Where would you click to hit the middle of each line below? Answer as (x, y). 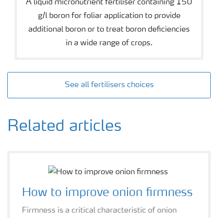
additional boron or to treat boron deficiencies (109, 29)
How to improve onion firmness (107, 193)
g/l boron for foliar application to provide (109, 16)
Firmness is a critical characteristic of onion (99, 210)
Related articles (64, 127)
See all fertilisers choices (109, 85)
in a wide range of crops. (109, 43)
